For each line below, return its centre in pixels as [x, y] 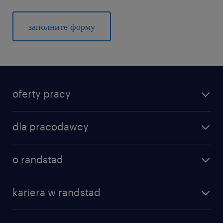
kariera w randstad [56, 192]
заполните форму [62, 26]
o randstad [38, 159]
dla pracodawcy [51, 126]
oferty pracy [42, 94]
